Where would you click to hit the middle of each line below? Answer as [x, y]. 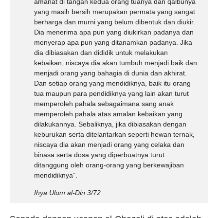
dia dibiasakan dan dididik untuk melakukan [101, 53]
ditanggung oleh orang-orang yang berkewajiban [109, 165]
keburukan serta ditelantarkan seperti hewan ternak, [114, 134]
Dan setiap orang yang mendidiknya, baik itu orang [112, 83]
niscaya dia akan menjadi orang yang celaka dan [109, 145]
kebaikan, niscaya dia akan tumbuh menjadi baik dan [116, 63]
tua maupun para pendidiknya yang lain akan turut [111, 93]
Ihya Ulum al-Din [60, 193]
